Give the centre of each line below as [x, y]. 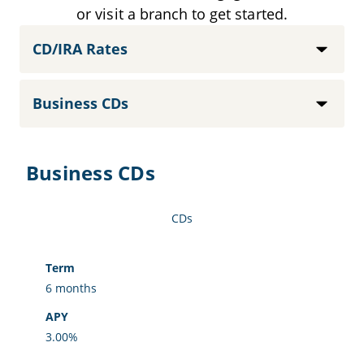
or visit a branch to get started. [182, 14]
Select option [63, 89]
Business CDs [91, 173]
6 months [71, 288]
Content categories [82, 35]
